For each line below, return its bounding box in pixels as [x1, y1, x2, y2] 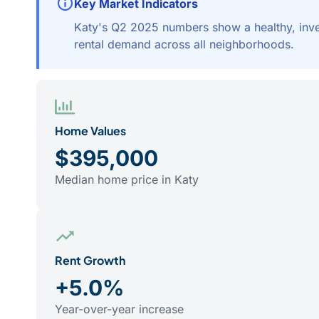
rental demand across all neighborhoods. [74, 36, 294, 51]
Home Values [55, 122, 126, 138]
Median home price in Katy [55, 172, 199, 187]
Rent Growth [55, 253, 125, 268]
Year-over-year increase [55, 302, 184, 317]
